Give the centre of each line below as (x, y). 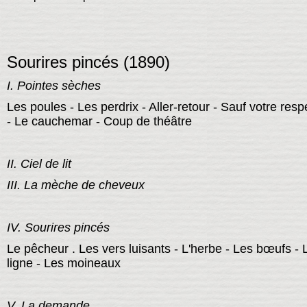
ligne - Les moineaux (63, 263)
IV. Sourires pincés (58, 228)
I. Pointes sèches (53, 86)
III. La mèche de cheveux (75, 185)
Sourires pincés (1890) (88, 62)
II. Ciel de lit (39, 164)
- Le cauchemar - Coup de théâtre (99, 122)
